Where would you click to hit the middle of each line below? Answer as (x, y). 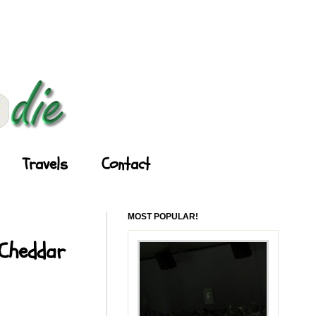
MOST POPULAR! (163, 216)
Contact (126, 164)
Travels (45, 164)
